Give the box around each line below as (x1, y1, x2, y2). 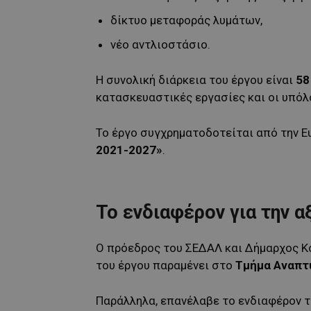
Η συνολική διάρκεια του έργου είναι (96, 72, 296, 87)
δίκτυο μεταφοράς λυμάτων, (110, 12, 262, 27)
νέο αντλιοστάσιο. (110, 37, 210, 51)
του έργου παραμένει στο (96, 258, 235, 272)
